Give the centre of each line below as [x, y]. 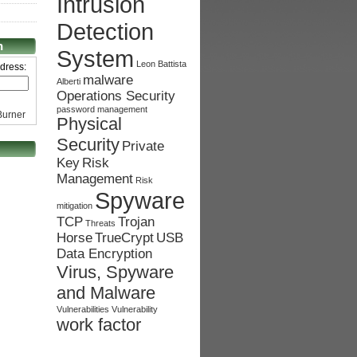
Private [143, 146]
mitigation [75, 206]
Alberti [69, 81]
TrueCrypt [124, 238]
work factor [99, 325]
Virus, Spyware [115, 272]
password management [102, 109]
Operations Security [116, 96]
